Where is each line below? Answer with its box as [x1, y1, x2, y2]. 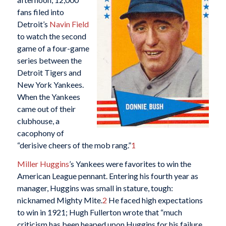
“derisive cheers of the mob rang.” [17, 140, 131, 150]
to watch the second [17, 31, 86, 41]
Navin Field [49, 19, 89, 29]
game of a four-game [17, 43, 89, 53]
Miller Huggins [17, 159, 69, 169]
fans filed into [17, 7, 64, 17]
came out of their [17, 103, 76, 114]
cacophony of [17, 128, 64, 138]
